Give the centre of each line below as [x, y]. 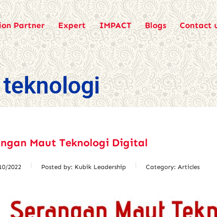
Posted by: [58, 167]
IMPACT [115, 25]
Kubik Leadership [100, 167]
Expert [72, 25]
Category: [162, 167]
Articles [189, 167]
